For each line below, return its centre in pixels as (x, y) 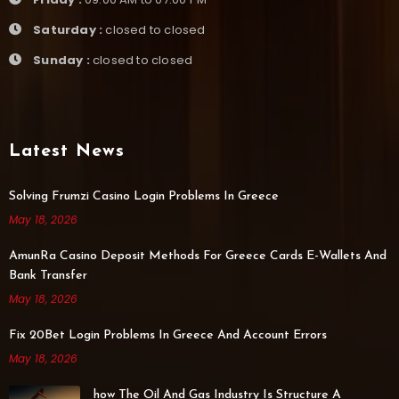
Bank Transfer (48, 276)
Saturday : (66, 30)
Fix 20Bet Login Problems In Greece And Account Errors (167, 335)
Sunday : (60, 60)
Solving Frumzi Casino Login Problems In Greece (143, 196)
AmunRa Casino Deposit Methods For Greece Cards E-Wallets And (197, 256)
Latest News (66, 151)
